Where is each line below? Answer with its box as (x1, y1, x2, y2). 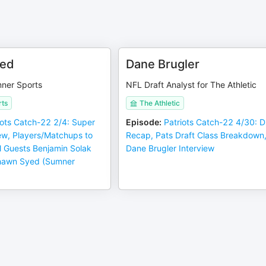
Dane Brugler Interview (126, 143, 215, 153)
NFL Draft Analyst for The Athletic (126, 80, 257, 90)
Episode (126, 117, 160, 127)
